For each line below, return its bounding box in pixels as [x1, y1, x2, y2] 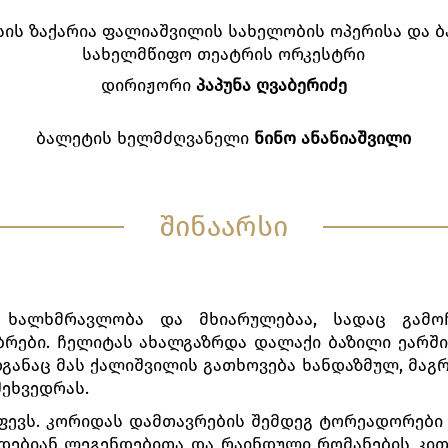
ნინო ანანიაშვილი [254, 128, 412, 149]
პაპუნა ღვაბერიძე [195, 74, 347, 95]
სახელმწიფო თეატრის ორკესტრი [82, 44, 366, 65]
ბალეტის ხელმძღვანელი [36, 128, 255, 149]
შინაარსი [159, 209, 289, 243]
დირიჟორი [100, 74, 196, 95]
